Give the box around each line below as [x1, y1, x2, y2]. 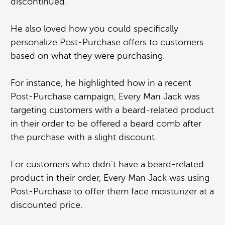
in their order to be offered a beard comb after [11, 118, 201, 129]
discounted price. [11, 199, 82, 210]
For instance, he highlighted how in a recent [11, 77, 191, 88]
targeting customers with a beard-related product [11, 104, 214, 115]
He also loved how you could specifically [11, 23, 178, 34]
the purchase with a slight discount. [11, 132, 159, 142]
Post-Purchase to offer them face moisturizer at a [11, 186, 214, 196]
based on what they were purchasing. [11, 50, 167, 61]
